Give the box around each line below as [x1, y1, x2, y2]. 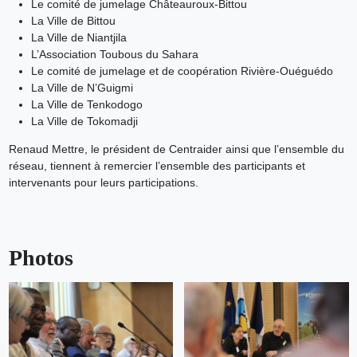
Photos [8, 245, 73, 270]
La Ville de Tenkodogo [30, 97, 143, 111]
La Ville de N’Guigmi [30, 80, 133, 94]
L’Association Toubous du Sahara [30, 47, 198, 61]
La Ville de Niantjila [30, 30, 127, 44]
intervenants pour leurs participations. [8, 175, 198, 189]
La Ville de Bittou [30, 14, 116, 27]
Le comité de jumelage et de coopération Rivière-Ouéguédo [30, 64, 333, 77]
